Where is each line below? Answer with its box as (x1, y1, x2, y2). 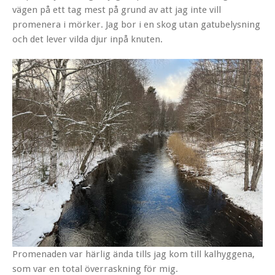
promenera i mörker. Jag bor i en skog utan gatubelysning (12, 18, 260, 30)
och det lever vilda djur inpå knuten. (12, 33, 163, 45)
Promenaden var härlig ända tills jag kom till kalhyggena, (12, 248, 255, 260)
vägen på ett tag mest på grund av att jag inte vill (12, 4, 221, 15)
